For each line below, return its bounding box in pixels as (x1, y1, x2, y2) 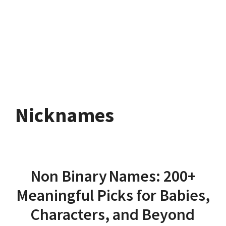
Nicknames (15, 102, 114, 128)
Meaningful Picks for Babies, (16, 185, 210, 205)
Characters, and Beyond (30, 204, 196, 224)
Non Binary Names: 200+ (30, 166, 196, 186)
